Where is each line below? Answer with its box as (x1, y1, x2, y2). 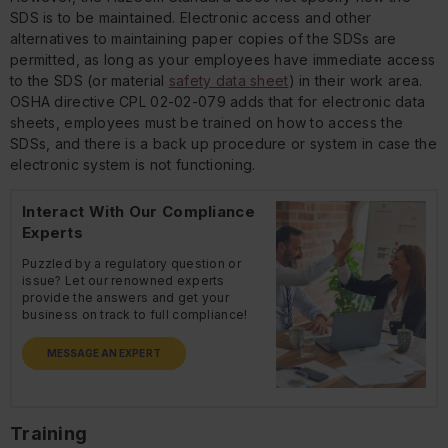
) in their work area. (288, 72, 423, 90)
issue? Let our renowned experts (22, 273, 225, 289)
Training (10, 423, 88, 444)
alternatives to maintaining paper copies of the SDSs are (10, 30, 397, 48)
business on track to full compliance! (22, 307, 248, 323)
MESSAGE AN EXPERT (47, 347, 161, 360)
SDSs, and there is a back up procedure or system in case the (10, 135, 437, 153)
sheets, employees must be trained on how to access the (10, 114, 404, 132)
